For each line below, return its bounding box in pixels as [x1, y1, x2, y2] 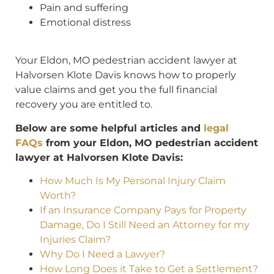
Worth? [40, 189, 76, 201]
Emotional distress [40, 16, 131, 28]
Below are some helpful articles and [15, 122, 204, 134]
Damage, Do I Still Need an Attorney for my [40, 218, 250, 231]
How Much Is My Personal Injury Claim [40, 174, 226, 187]
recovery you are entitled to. [15, 98, 152, 111]
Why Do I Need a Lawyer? [40, 248, 165, 260]
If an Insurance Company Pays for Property [40, 204, 246, 216]
